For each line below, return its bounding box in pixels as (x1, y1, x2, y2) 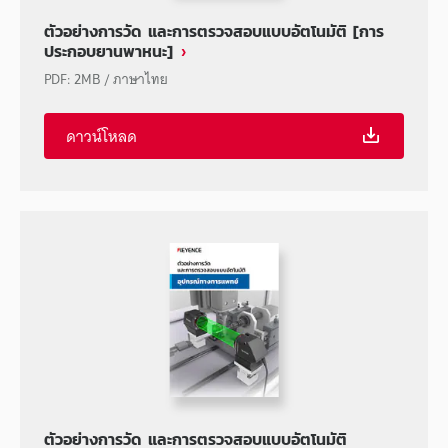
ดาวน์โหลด (66, 122, 137, 150)
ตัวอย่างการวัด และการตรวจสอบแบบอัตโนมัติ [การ (44, 19, 384, 43)
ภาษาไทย (113, 67, 168, 91)
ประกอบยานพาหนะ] (44, 39, 173, 63)
